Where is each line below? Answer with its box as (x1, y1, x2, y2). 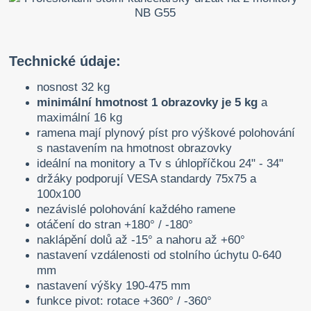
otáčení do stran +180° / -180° (37, 218, 194, 232)
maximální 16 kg (37, 111, 123, 125)
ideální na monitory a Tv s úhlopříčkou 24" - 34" (37, 157, 284, 171)
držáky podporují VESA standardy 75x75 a (37, 172, 257, 186)
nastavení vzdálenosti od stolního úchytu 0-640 (37, 249, 282, 262)
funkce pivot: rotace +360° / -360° (37, 294, 212, 308)
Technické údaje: (9, 53, 126, 69)
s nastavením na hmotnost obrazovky (37, 142, 233, 155)
